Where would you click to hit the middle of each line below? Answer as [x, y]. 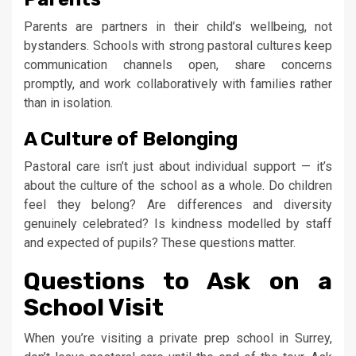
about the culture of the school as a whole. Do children [178, 185]
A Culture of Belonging [131, 139]
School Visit [94, 307]
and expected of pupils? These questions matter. [160, 242]
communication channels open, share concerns [178, 64]
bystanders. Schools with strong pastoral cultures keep [178, 45]
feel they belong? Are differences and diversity [178, 204]
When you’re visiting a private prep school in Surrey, [178, 338]
